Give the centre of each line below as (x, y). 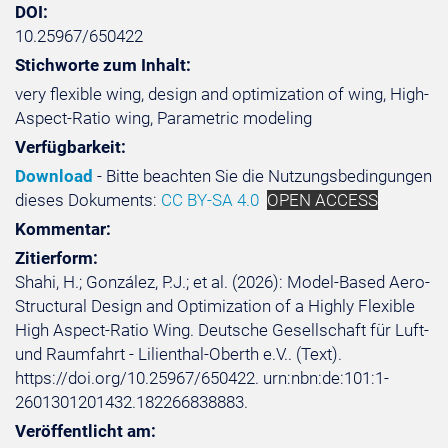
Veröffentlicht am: (85, 431)
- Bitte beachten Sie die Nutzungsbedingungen (262, 176)
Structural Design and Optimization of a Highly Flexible (215, 306)
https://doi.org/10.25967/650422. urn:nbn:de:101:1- (202, 378)
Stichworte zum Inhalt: (103, 65)
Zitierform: (56, 258)
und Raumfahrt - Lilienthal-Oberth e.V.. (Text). (178, 354)
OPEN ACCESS (322, 200)
